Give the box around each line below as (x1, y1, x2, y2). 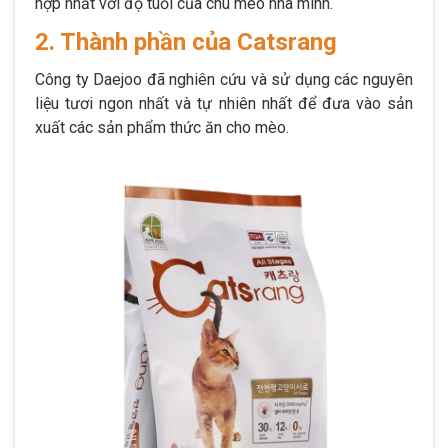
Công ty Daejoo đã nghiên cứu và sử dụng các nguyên (35, 69, 413, 89)
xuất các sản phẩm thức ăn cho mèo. (35, 117, 293, 137)
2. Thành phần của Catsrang (35, 27, 337, 56)
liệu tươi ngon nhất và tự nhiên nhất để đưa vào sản (35, 93, 413, 113)
